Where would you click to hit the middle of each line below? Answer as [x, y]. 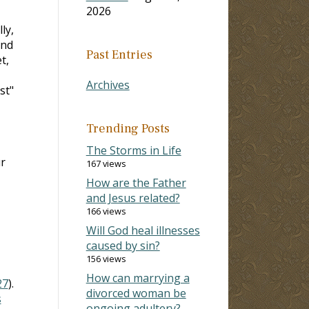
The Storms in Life [133, 150]
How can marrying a [138, 278]
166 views [106, 211]
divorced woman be [136, 293]
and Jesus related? [133, 198]
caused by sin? [123, 245]
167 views [106, 163]
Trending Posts [128, 128]
